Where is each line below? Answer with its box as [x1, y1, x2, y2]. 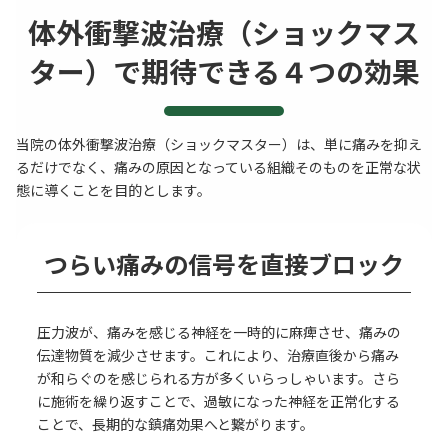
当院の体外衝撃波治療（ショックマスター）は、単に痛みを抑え [16, 133, 422, 154]
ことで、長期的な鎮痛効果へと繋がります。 [37, 414, 314, 435]
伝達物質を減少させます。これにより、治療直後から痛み [37, 345, 399, 366]
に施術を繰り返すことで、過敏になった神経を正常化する [37, 391, 400, 412]
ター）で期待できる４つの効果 [28, 50, 420, 91]
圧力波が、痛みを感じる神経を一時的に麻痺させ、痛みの [37, 322, 401, 343]
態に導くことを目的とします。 [16, 179, 211, 200]
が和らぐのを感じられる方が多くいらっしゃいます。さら [37, 368, 400, 389]
